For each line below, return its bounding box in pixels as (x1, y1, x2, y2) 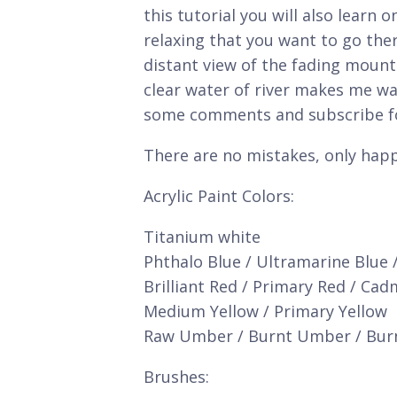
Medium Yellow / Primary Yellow (144, 300, 387, 322)
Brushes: (144, 366, 209, 387)
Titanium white (144, 226, 261, 247)
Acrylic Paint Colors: (144, 185, 294, 206)
